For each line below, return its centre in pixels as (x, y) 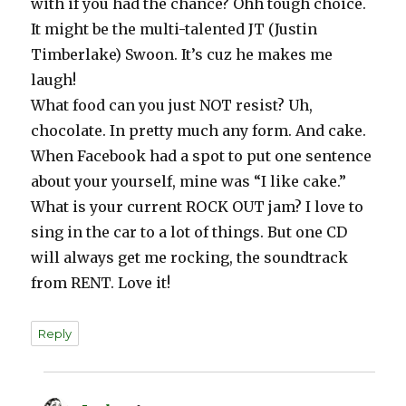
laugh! (54, 80)
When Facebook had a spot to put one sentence (202, 156)
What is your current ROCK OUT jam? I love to (198, 207)
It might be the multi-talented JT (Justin (174, 29)
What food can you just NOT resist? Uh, (172, 106)
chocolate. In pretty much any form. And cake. (199, 131)
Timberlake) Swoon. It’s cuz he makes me (182, 55)
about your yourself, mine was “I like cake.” (189, 182)
